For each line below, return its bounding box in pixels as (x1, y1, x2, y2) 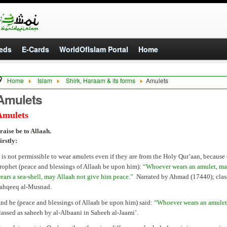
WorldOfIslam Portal (59, 44, 128, 54)
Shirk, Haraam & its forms (66, 75, 135, 85)
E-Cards (22, 44, 49, 54)
